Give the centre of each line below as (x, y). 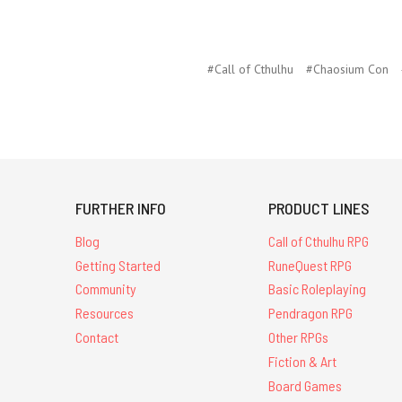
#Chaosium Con (347, 69)
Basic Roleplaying (318, 289)
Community (106, 289)
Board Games (306, 385)
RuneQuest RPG (310, 265)
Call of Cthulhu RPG (319, 240)
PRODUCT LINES (319, 208)
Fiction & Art (303, 361)
